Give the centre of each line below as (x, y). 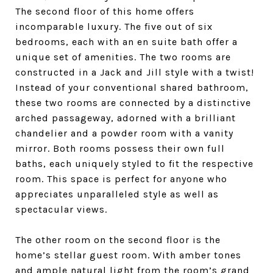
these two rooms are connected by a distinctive (133, 103)
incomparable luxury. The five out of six (114, 27)
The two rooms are (185, 57)
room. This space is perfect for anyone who (121, 179)
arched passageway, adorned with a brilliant (126, 118)
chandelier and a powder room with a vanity (124, 133)
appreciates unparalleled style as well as (117, 194)
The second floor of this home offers (105, 11)
